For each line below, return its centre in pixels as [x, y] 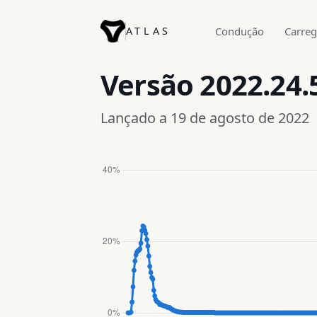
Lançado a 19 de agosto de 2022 [205, 117]
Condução [240, 31]
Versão [150, 84]
